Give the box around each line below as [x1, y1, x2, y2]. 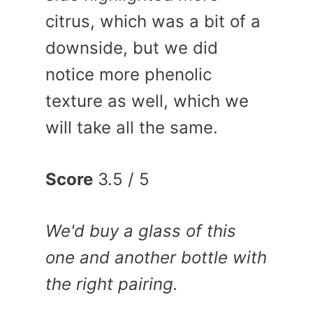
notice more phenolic [45, 64, 212, 85]
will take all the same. [45, 117, 218, 138]
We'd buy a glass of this [45, 220, 236, 241]
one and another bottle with [45, 247, 267, 268]
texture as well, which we [45, 90, 249, 111]
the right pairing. [45, 273, 178, 294]
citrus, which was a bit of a [45, 10, 261, 31]
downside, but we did [45, 37, 218, 58]
